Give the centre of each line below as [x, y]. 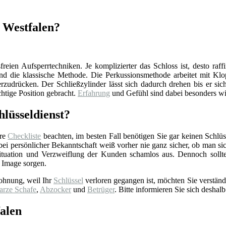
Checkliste [24, 136]
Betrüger [101, 189]
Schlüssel [68, 180]
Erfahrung [94, 93]
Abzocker [55, 189]
